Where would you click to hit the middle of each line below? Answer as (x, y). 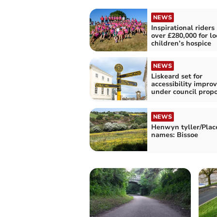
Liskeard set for (177, 76)
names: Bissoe (174, 135)
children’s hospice (181, 43)
